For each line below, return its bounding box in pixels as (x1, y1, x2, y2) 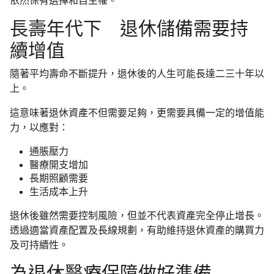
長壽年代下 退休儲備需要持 (10, 18, 248, 39)
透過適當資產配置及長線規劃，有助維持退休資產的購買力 (10, 225, 264, 235)
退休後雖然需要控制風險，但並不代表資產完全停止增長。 (10, 210, 264, 221)
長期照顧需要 (29, 173, 88, 183)
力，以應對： (10, 122, 68, 133)
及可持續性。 (10, 240, 68, 250)
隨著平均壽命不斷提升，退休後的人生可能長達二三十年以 (10, 68, 264, 79)
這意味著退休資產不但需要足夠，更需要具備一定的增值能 (10, 108, 264, 118)
